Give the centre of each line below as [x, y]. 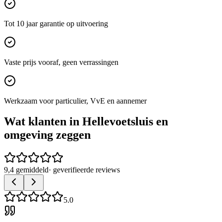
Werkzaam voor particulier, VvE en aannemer [75, 101]
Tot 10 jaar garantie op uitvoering [56, 23]
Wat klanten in [43, 122]
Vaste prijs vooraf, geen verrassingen [61, 62]
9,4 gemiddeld [26, 170]
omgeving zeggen [47, 135]
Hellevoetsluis [118, 122]
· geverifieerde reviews [84, 170]
